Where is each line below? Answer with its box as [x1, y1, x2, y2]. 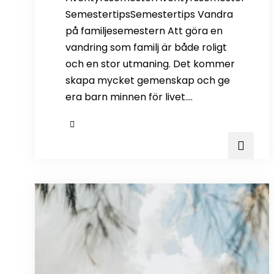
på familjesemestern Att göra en [65, 24, 223, 38]
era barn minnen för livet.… [65, 90, 193, 104]
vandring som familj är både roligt [65, 40, 227, 54]
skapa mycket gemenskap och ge [65, 73, 230, 87]
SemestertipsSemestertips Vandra [65, 7, 233, 21]
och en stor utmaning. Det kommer [65, 57, 235, 71]
